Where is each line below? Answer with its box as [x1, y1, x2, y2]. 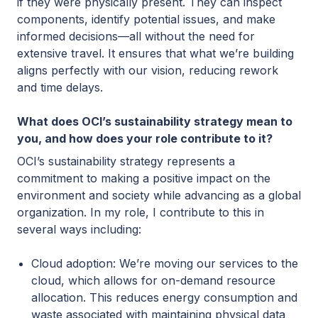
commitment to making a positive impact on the [17, 171, 270, 186]
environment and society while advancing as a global [17, 188, 301, 203]
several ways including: [17, 222, 141, 237]
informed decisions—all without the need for [17, 29, 255, 44]
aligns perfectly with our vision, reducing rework [17, 63, 278, 78]
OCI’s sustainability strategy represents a [17, 154, 235, 169]
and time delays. [17, 80, 103, 95]
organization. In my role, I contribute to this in [17, 205, 264, 220]
